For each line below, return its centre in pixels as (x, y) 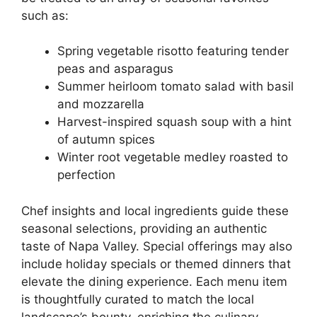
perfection (86, 175)
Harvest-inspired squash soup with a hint (174, 122)
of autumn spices (106, 139)
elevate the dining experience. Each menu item (154, 281)
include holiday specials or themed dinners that (156, 264)
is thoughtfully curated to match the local (138, 299)
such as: (45, 15)
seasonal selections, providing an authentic (144, 228)
